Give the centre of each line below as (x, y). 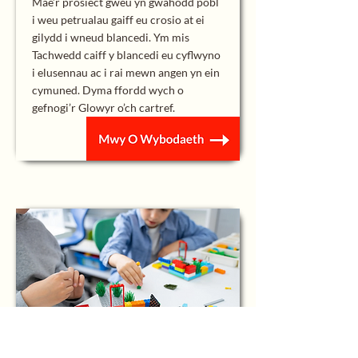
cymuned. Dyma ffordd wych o (108, 90)
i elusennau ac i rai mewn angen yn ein (126, 72)
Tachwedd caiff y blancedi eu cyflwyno (126, 55)
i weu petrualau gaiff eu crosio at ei (118, 20)
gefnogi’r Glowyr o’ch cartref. (103, 107)
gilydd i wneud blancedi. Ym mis (111, 37)
